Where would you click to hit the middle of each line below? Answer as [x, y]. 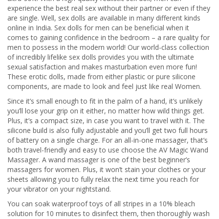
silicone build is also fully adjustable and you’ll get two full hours [108, 130]
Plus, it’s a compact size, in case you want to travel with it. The [106, 120]
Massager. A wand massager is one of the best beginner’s [99, 160]
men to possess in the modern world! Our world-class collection [108, 47]
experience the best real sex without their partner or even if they [109, 8]
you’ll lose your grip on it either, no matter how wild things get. [106, 111]
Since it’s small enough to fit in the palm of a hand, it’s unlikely [105, 101]
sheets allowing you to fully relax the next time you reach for [103, 179]
